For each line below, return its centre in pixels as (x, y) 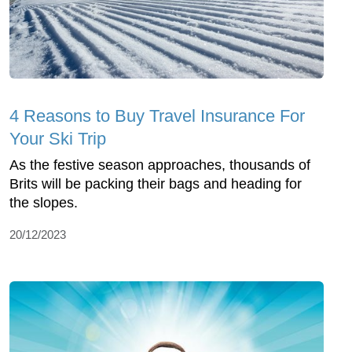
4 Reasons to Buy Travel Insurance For (157, 115)
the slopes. (44, 202)
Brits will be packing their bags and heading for (156, 183)
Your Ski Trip (58, 138)
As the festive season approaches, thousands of (160, 165)
